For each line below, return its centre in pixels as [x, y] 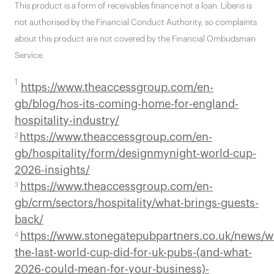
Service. [29, 55]
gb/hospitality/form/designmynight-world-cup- [135, 153]
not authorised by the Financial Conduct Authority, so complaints [136, 22]
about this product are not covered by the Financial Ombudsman [135, 39]
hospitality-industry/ [67, 120]
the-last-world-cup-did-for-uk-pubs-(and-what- [133, 252]
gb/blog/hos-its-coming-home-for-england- [127, 104]
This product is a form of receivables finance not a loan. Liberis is [133, 6]
